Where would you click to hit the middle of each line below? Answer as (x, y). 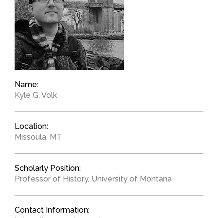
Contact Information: (52, 210)
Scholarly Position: (48, 168)
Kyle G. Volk (36, 95)
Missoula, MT (38, 137)
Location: (31, 126)
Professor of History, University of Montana (93, 179)
